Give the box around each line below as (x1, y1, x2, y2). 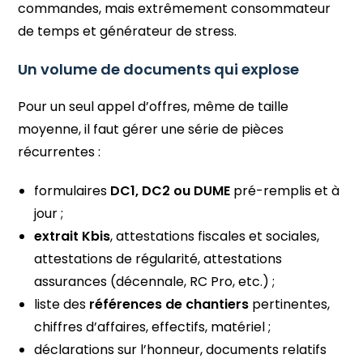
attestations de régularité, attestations (34, 249, 283, 268)
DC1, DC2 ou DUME (110, 181, 231, 200)
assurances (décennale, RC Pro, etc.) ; (34, 271, 275, 291)
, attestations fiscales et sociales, (110, 226, 320, 246)
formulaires (34, 181, 111, 200)
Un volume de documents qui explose (18, 58, 300, 79)
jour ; (34, 203, 64, 223)
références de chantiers (89, 294, 250, 314)
